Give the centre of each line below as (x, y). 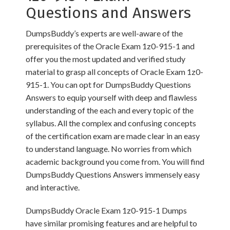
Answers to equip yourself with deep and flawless (111, 98)
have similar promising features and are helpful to (111, 223)
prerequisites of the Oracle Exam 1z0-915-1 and (110, 46)
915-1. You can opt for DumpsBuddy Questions (108, 85)
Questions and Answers (108, 13)
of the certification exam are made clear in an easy (113, 136)
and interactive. (53, 187)
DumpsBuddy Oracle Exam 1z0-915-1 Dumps (106, 210)
